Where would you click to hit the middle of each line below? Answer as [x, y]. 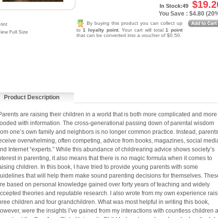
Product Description [31, 97]
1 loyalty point [100, 30]
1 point [174, 30]
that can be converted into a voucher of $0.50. [129, 35]
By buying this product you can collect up [135, 23]
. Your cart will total [142, 30]
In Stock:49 [174, 6]
